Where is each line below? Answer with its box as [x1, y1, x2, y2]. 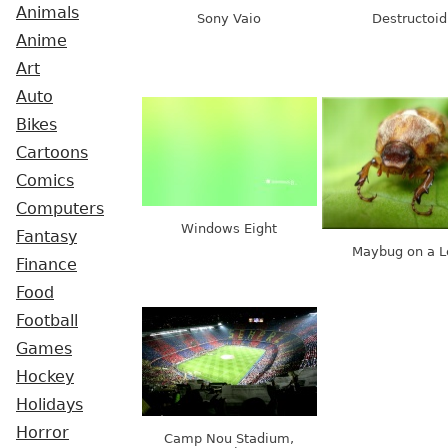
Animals [16, 4, 79, 22]
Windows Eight [181, 221, 277, 237]
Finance [16, 256, 77, 274]
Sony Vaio [197, 11, 261, 27]
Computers [16, 200, 104, 218]
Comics [16, 172, 74, 190]
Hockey [16, 368, 74, 386]
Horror [16, 424, 69, 442]
